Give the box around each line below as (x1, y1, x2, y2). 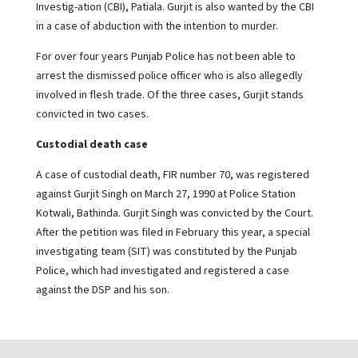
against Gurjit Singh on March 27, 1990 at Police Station (35, 186, 296, 202)
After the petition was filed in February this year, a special (35, 225, 310, 241)
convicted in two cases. (35, 106, 149, 122)
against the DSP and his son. (35, 282, 169, 298)
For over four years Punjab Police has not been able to (35, 49, 296, 65)
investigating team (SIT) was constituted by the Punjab (35, 244, 297, 260)
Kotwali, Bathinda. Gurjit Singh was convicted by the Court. (35, 205, 313, 221)
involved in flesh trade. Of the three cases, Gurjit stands (35, 87, 304, 103)
